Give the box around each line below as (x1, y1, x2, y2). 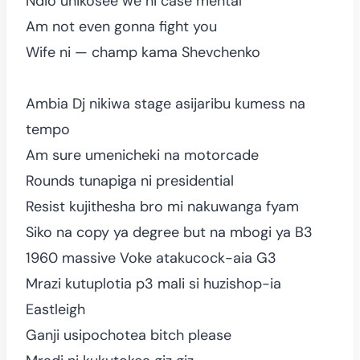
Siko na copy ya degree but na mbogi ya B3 (26, 222, 313, 242)
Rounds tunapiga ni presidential (26, 170, 234, 190)
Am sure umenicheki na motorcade (26, 145, 259, 165)
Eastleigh (26, 299, 85, 319)
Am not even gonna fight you (26, 16, 217, 36)
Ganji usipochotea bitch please (26, 325, 231, 345)
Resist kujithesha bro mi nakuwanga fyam (26, 196, 299, 216)
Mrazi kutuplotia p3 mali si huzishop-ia (26, 273, 281, 293)
